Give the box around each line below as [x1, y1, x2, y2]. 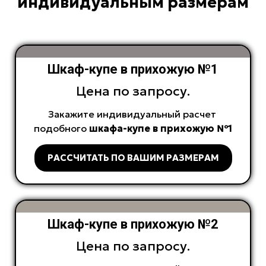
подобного [34, 122, 89, 135]
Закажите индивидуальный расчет [47, 108, 218, 121]
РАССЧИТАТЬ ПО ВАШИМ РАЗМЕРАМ [47, 152, 219, 164]
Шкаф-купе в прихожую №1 [47, 62, 218, 77]
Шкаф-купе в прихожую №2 [47, 217, 218, 232]
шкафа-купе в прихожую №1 [89, 122, 232, 135]
